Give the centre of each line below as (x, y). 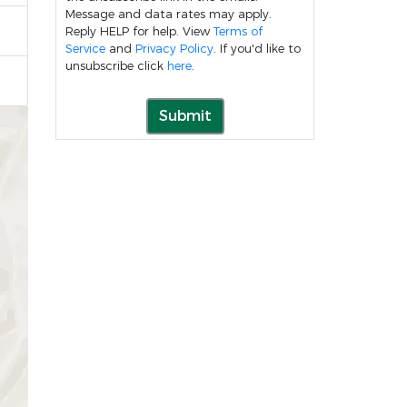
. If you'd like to (257, 48)
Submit (185, 115)
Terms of (238, 31)
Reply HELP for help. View (139, 31)
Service (85, 48)
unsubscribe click (116, 65)
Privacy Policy (174, 48)
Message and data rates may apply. (169, 14)
